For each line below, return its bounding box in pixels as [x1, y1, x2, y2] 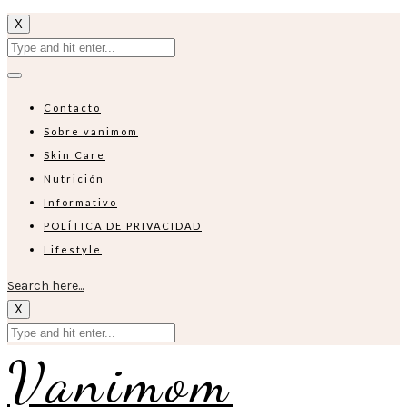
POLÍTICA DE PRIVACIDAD [44, 220, 202, 232]
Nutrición [44, 173, 104, 184]
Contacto [44, 102, 101, 114]
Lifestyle [44, 243, 102, 255]
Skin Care [44, 149, 105, 161]
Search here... [7, 278, 84, 293]
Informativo [44, 196, 117, 208]
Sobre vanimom [44, 125, 138, 137]
